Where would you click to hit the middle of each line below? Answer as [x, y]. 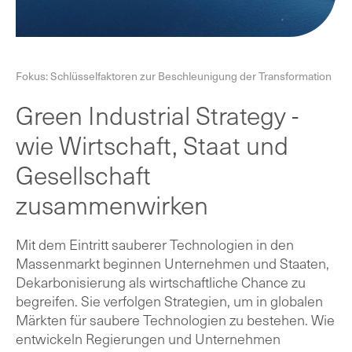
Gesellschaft [83, 174]
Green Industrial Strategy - [157, 114]
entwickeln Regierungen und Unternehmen [148, 338]
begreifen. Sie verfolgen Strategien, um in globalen [169, 301]
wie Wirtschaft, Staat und [152, 144]
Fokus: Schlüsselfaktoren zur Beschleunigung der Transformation [174, 75]
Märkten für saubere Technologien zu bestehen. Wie [175, 319]
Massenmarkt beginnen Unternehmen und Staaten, [172, 263]
